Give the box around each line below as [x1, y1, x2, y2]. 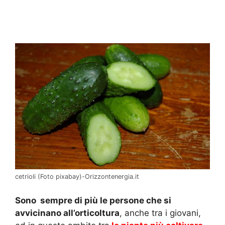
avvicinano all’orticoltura [15, 207, 120, 218]
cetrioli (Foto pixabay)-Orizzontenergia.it [15, 173, 139, 181]
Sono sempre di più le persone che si [15, 195, 171, 205]
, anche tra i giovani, [120, 207, 201, 218]
